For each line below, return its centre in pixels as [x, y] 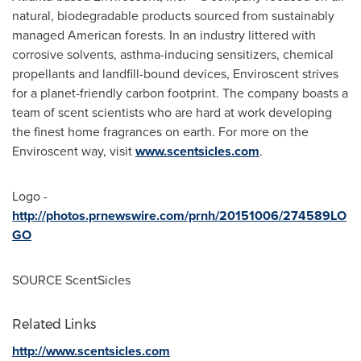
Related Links [54, 324]
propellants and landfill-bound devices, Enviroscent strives [175, 74]
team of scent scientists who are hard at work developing [172, 112]
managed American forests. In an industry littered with [164, 35]
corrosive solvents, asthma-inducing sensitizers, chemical [173, 54]
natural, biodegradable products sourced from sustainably [173, 16]
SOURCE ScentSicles [71, 280]
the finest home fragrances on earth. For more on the [160, 132]
